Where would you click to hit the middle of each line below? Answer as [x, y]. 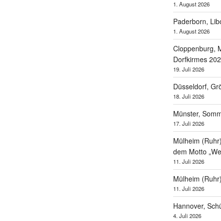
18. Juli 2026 [188, 96]
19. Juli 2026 [188, 69]
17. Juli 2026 [188, 124]
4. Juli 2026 [187, 216]
